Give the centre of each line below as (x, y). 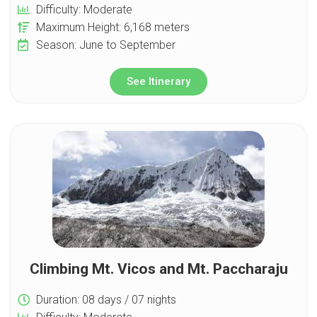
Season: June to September (106, 45)
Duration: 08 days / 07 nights (106, 299)
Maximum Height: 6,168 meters (113, 27)
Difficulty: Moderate (85, 9)
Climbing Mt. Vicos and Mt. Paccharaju (158, 269)
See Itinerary (158, 81)
